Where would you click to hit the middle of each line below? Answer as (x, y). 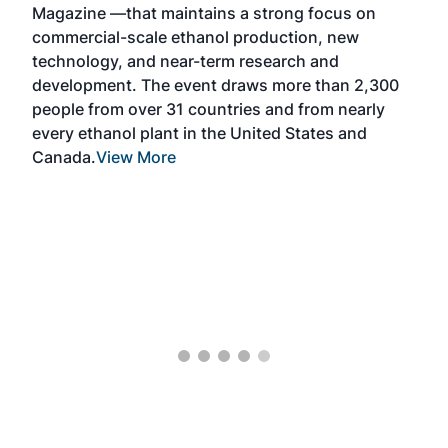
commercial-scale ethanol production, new (195, 37)
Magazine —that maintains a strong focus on (204, 13)
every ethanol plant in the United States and (199, 133)
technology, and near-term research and (185, 61)
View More (136, 157)
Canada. (64, 157)
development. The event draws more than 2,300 (215, 85)
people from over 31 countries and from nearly (208, 109)
